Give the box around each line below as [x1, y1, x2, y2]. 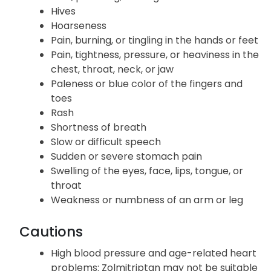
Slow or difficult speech [51, 135, 161, 149]
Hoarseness [51, 19, 106, 33]
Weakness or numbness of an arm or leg [51, 193, 243, 207]
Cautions [19, 222, 83, 242]
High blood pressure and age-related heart [51, 246, 256, 261]
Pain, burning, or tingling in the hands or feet [51, 33, 258, 48]
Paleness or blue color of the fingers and [51, 77, 243, 91]
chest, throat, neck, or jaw [51, 62, 174, 77]
